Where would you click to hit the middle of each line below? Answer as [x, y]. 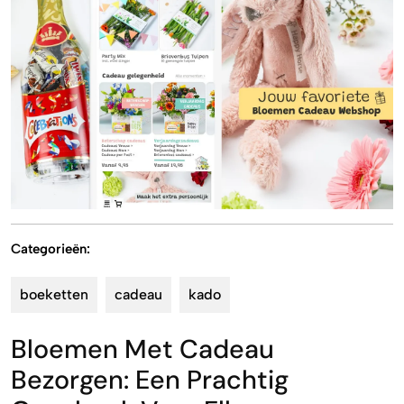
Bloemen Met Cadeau [142, 349]
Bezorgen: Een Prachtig [150, 380]
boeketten [54, 294]
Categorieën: [50, 248]
